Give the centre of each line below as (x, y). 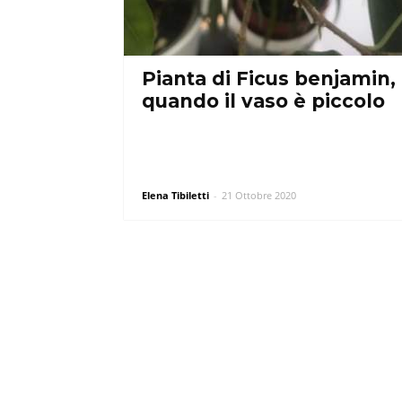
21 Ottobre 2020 (259, 195)
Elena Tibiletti (175, 195)
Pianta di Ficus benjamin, (269, 79)
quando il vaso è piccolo (263, 101)
